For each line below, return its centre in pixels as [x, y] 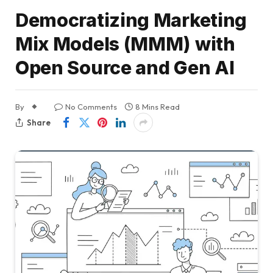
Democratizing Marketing [131, 20]
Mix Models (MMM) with [125, 44]
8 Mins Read [158, 107]
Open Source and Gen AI [125, 68]
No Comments [91, 107]
